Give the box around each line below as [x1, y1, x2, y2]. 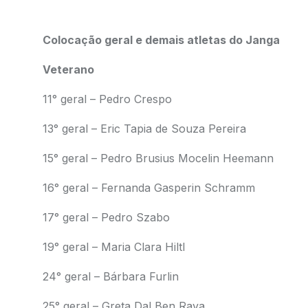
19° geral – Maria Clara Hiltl [42, 240, 185, 254]
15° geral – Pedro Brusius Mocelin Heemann [42, 151, 277, 165]
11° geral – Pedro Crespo [42, 92, 172, 106]
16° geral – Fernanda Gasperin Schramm [42, 181, 255, 195]
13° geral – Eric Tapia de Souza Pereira [42, 122, 246, 135]
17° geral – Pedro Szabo [42, 210, 170, 224]
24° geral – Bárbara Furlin [42, 269, 179, 283]
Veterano [42, 63, 94, 76]
